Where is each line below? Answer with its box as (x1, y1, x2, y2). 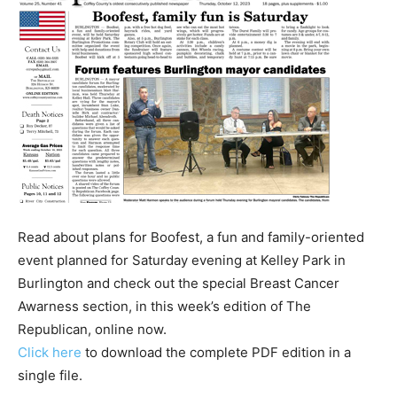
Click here (18, 344, 82, 361)
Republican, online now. (18, 321, 167, 338)
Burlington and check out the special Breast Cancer (18, 275, 339, 292)
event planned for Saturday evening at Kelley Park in (18, 252, 346, 269)
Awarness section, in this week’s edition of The (18, 298, 311, 315)
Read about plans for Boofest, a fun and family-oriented (18, 229, 364, 245)
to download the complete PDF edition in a (82, 344, 351, 361)
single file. (18, 367, 82, 384)
